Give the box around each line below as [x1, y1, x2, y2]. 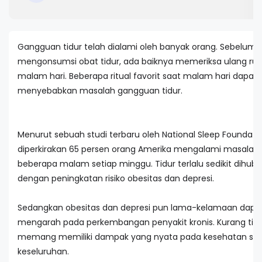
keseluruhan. [18, 246, 69, 257]
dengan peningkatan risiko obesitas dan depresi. [18, 173, 214, 184]
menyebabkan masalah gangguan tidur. [18, 85, 182, 96]
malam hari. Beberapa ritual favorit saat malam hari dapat [18, 70, 257, 82]
